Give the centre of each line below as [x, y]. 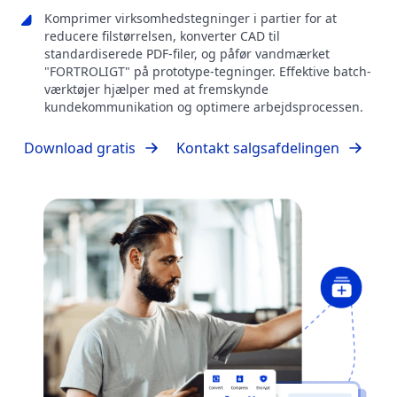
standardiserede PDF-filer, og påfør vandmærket [187, 54]
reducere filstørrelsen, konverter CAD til [162, 36]
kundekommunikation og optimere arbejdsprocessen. [204, 107]
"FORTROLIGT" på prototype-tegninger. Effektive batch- [208, 72]
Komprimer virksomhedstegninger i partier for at [191, 19]
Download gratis [80, 148]
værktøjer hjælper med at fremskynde [156, 90]
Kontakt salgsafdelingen [258, 148]
